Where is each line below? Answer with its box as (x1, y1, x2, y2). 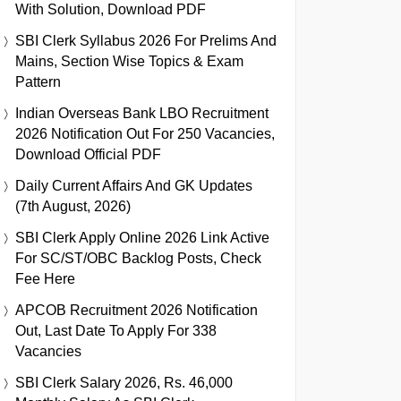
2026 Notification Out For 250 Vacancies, (15, 125, 275, 141)
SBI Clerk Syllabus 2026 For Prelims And (15, 32, 277, 48)
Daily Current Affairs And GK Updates (15, 177, 252, 193)
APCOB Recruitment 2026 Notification (15, 302, 258, 318)
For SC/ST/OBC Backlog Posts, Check (15, 250, 261, 266)
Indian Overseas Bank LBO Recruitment (15, 105, 269, 121)
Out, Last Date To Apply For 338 (15, 322, 217, 338)
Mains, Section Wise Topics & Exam (15, 53, 243, 69)
